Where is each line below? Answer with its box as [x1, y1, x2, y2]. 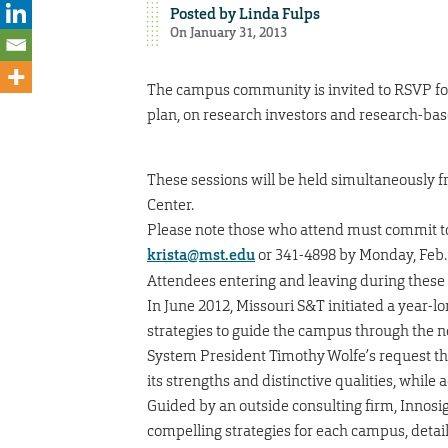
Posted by [169, 3, 239, 24]
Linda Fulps [238, 3, 320, 24]
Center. [147, 194, 194, 214]
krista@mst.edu [147, 244, 255, 265]
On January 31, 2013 [169, 23, 287, 41]
